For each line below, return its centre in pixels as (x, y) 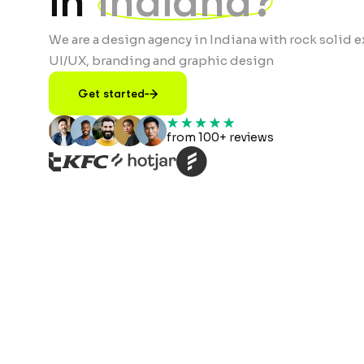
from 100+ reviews (220, 137)
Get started (111, 93)
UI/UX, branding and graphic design (161, 60)
